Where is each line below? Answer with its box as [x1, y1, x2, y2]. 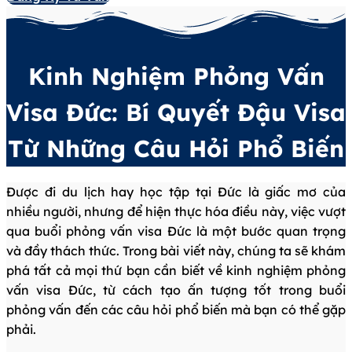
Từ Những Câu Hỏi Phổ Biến [8, 134, 344, 164]
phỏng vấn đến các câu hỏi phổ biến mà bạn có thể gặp [6, 302, 346, 318]
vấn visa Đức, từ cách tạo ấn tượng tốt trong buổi [6, 282, 346, 299]
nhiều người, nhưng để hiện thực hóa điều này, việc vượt [6, 203, 346, 220]
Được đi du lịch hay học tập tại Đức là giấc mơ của [6, 184, 346, 200]
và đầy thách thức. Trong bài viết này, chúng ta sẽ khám [6, 243, 346, 259]
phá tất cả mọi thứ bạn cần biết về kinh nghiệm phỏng [6, 262, 346, 279]
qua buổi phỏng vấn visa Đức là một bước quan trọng [6, 223, 346, 240]
